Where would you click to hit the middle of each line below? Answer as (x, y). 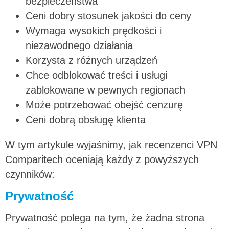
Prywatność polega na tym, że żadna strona (105, 217)
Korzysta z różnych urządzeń (91, 61)
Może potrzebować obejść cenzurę (104, 105)
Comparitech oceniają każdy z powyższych (102, 159)
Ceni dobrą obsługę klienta (86, 120)
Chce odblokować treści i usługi (96, 75)
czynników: (30, 174)
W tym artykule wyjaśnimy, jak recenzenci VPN (111, 144)
